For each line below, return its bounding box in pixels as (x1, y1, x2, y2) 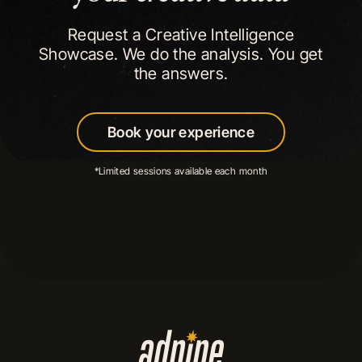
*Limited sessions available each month (94, 164, 268, 177)
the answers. (133, 63, 229, 83)
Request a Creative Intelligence (67, 24, 295, 44)
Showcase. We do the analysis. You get (39, 44, 323, 64)
